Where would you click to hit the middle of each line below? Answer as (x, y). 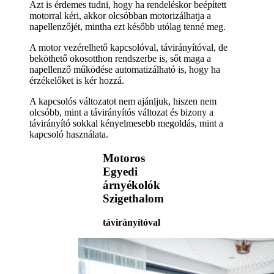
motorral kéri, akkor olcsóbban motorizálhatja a (120, 16)
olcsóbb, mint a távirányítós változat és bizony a (121, 113)
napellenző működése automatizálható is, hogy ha (125, 70)
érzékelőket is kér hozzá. (77, 81)
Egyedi (120, 171)
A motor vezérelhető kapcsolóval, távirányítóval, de (128, 48)
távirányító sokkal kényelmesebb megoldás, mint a (126, 124)
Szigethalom (133, 198)
